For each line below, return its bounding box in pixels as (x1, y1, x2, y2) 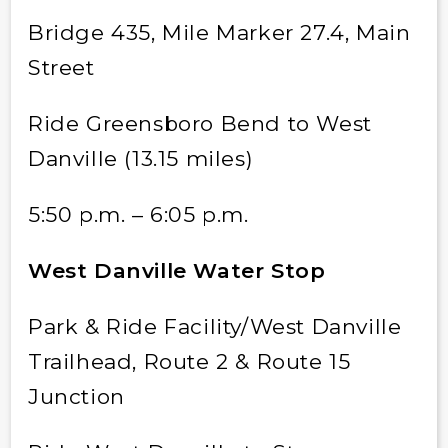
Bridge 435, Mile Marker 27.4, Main (27, 19, 411, 45)
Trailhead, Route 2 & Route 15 (27, 348, 351, 374)
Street (27, 54, 95, 80)
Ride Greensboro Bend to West (27, 110, 372, 136)
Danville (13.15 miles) (27, 145, 254, 171)
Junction (27, 383, 125, 409)
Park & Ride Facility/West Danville (27, 313, 402, 339)
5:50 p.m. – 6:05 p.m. (27, 201, 249, 227)
